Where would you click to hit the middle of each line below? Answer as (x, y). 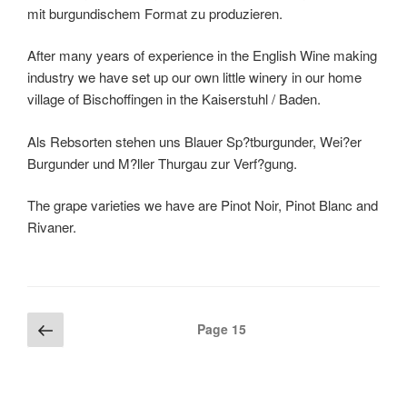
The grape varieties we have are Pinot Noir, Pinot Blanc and (203, 205)
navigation (68, 350)
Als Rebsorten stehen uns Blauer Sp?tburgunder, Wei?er (194, 141)
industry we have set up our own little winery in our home (194, 77)
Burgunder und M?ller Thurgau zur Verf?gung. (162, 163)
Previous (99, 328)
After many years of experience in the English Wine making (202, 55)
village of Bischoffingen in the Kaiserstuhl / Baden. (174, 99)
